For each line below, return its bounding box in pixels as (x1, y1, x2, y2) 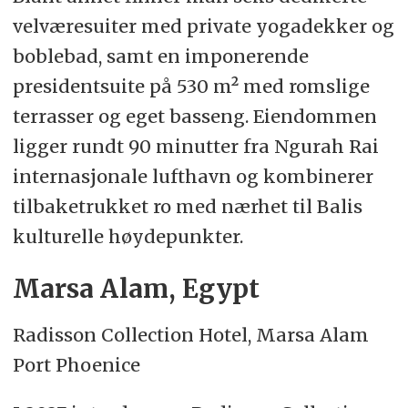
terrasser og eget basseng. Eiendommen (12, 104, 377, 127)
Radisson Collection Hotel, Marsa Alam (12, 323, 369, 347)
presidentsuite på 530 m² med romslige (12, 74, 370, 97)
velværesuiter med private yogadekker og (12, 14, 394, 37)
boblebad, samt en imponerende (12, 44, 309, 67)
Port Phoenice (12, 353, 140, 377)
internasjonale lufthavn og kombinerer (12, 164, 373, 188)
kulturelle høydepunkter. (12, 224, 243, 248)
